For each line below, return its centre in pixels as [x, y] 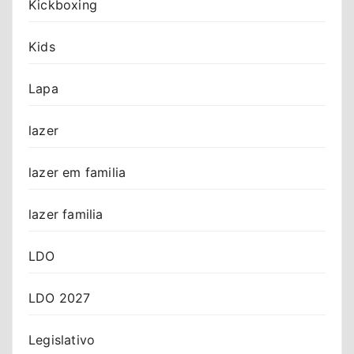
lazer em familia [77, 172]
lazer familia [66, 214]
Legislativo [62, 339]
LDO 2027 [60, 298]
